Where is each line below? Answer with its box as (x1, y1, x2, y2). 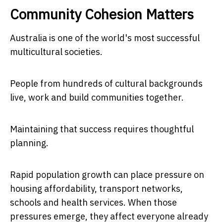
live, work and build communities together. (10, 91, 184, 103)
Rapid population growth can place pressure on (10, 168, 204, 180)
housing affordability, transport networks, (10, 182, 183, 194)
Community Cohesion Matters (10, 4, 194, 23)
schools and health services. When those (10, 196, 177, 208)
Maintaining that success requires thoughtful (10, 123, 194, 135)
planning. (10, 137, 49, 149)
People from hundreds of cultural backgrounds (10, 77, 203, 89)
